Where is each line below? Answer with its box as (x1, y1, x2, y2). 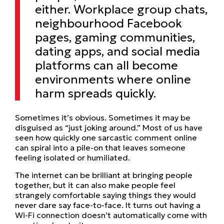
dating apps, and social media (35, 43, 200, 59)
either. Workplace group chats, (35, 1, 207, 17)
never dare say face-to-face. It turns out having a (15, 199, 200, 210)
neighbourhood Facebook (35, 15, 182, 31)
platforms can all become (35, 57, 178, 73)
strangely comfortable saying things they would (15, 189, 196, 200)
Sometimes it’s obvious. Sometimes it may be (15, 112, 190, 122)
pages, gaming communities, (35, 29, 195, 45)
